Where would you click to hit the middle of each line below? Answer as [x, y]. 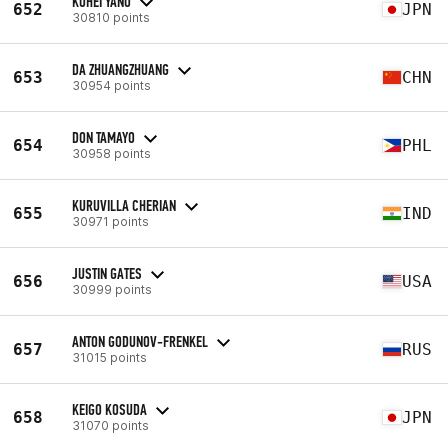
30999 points [112, 289]
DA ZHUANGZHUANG [120, 69]
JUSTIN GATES [107, 273]
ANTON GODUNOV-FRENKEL [140, 341]
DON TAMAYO [103, 137]
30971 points [110, 221]
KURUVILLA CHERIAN [124, 205]
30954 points [111, 85]
